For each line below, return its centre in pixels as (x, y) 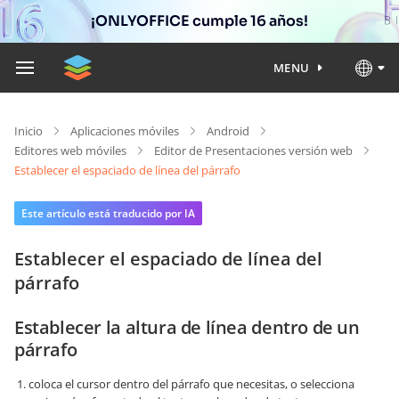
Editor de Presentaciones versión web (253, 151)
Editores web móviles (70, 151)
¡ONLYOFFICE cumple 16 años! (199, 21)
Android (228, 131)
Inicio (28, 131)
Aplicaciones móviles (125, 131)
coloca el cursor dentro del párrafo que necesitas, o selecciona (191, 384)
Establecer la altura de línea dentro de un (187, 327)
